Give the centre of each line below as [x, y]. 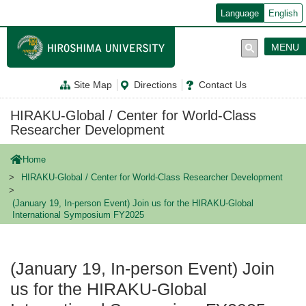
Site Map [93, 85]
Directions [155, 85]
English [283, 14]
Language [240, 14]
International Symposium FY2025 [78, 215]
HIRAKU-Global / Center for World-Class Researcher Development [152, 178]
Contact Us [223, 85]
